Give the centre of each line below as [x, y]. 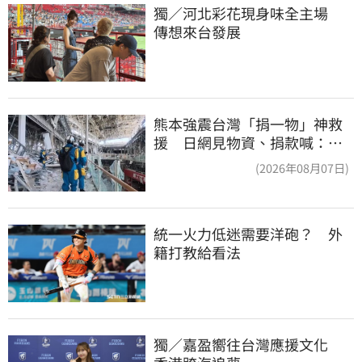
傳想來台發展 [197, 31]
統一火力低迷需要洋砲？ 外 [248, 234]
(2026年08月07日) [302, 167]
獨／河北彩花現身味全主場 [248, 13]
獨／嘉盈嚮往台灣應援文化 [248, 344]
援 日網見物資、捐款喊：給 [248, 142]
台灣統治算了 [197, 160]
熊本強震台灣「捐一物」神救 [248, 123]
